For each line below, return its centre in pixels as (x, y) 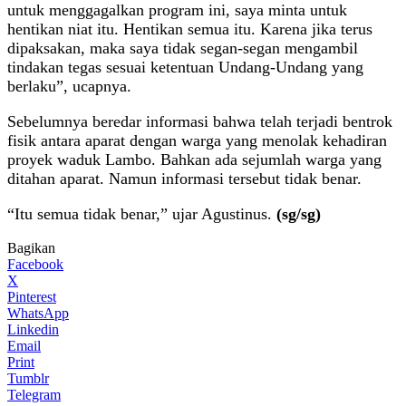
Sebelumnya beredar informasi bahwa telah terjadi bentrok (200, 121)
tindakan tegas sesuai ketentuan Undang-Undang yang (185, 67)
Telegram (34, 394)
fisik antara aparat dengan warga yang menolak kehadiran (197, 140)
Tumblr (28, 378)
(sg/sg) (299, 213)
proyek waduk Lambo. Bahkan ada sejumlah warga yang (194, 159)
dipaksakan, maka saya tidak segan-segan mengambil (183, 48)
